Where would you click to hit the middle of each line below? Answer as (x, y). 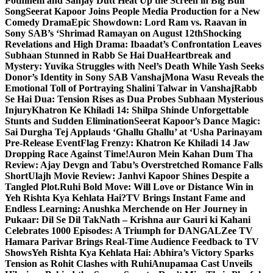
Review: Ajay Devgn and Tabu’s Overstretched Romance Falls (134, 165)
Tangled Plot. (32, 187)
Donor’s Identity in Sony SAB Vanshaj (85, 77)
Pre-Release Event (43, 143)
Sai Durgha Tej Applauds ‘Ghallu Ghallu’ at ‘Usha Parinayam (133, 132)
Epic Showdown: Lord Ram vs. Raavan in (159, 22)
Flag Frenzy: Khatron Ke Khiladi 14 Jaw (165, 143)
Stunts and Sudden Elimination (69, 121)
